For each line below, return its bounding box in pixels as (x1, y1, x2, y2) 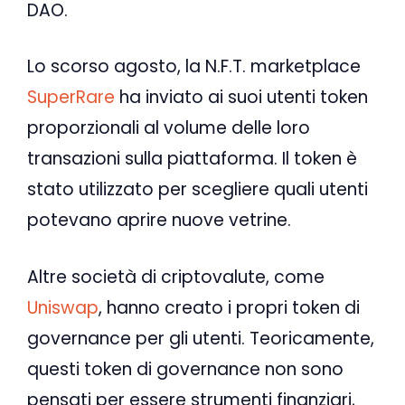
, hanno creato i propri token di (99, 295, 360, 320)
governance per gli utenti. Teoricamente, (27, 325, 374, 351)
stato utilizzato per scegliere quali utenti (27, 177, 368, 202)
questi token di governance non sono (27, 356, 344, 381)
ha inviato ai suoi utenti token (115, 85, 368, 110)
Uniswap (27, 295, 99, 320)
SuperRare (27, 85, 115, 110)
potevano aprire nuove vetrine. (27, 208, 291, 233)
